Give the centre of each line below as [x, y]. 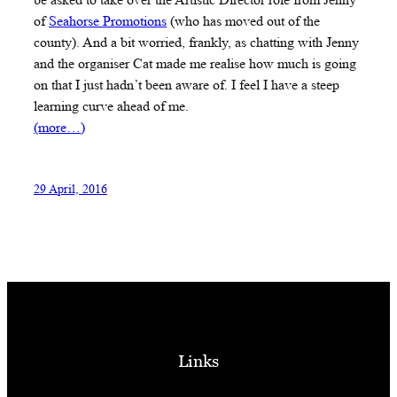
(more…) [59, 128]
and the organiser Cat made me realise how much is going [195, 64]
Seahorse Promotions [108, 21]
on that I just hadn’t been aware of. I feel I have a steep [187, 85]
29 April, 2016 [70, 188]
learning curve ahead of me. [111, 106]
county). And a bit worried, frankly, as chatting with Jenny [196, 43]
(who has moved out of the [243, 21]
